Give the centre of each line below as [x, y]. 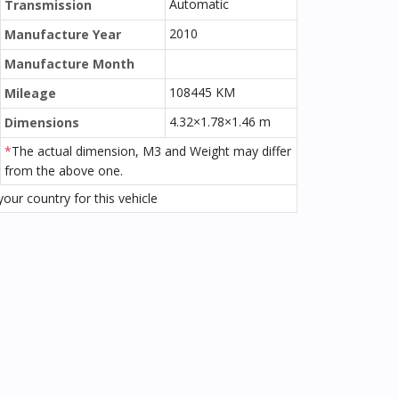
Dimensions [42, 122]
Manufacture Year [63, 34]
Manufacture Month [69, 64]
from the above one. [64, 171]
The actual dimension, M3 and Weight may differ [151, 151]
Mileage [30, 93]
